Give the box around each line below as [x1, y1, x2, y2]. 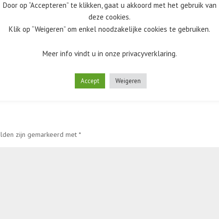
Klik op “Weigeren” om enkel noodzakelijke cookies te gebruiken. [9, 24, 210, 34]
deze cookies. [88, 12, 131, 22]
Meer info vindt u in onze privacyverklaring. [42, 48, 177, 58]
